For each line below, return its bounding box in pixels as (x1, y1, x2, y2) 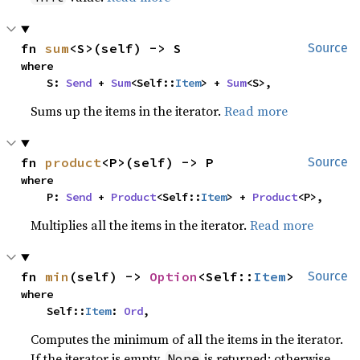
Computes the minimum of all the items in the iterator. (31, 330, 344, 348)
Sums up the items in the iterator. (31, 102, 225, 120)
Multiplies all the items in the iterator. (31, 216, 251, 234)
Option (149, 268, 198, 284)
